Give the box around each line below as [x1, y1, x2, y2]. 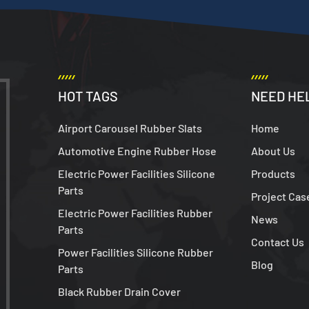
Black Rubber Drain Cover [58, 284, 181, 298]
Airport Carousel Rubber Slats [58, 121, 203, 134]
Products [250, 166, 295, 180]
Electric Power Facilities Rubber [58, 206, 213, 219]
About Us [250, 143, 295, 157]
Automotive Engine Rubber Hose [58, 143, 217, 157]
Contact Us [250, 235, 304, 248]
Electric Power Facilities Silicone [58, 166, 216, 180]
